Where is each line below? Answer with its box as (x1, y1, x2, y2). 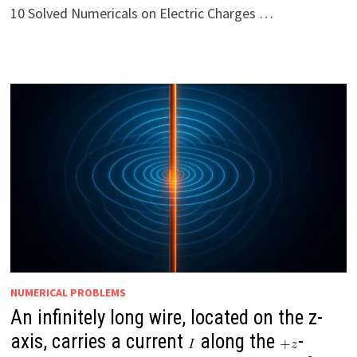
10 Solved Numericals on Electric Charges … (10, 3, 273, 22)
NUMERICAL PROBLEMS (10, 285, 126, 300)
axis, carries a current (10, 330, 188, 354)
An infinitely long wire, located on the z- (10, 306, 323, 330)
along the (194, 330, 280, 354)
